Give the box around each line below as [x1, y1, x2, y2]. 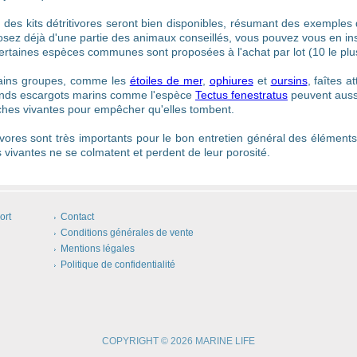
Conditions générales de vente [61, 227, 194, 238]
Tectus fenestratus [195, 88, 288, 101]
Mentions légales [61, 243, 135, 254]
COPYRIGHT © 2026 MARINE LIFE [102, 335, 255, 347]
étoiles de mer [129, 74, 202, 87]
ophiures [209, 74, 253, 87]
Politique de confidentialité [61, 259, 175, 270]
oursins [270, 74, 308, 87]
